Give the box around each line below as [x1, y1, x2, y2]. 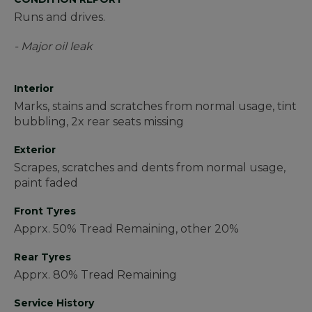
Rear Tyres [14, 251, 71, 264]
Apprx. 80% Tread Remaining [14, 268, 177, 282]
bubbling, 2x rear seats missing [14, 115, 184, 129]
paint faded [14, 176, 78, 190]
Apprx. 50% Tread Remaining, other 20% [14, 222, 239, 236]
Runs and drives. [14, 10, 105, 24]
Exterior [14, 143, 56, 157]
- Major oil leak [14, 40, 93, 54]
